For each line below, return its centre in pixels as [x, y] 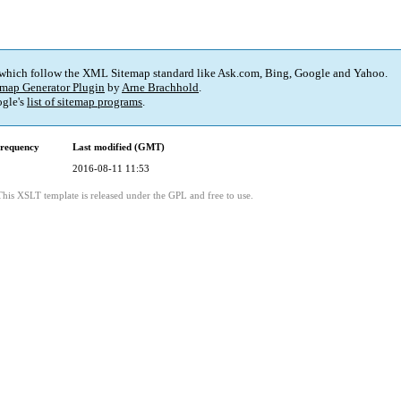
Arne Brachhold [160, 88]
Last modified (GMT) [119, 147]
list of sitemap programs [85, 102]
